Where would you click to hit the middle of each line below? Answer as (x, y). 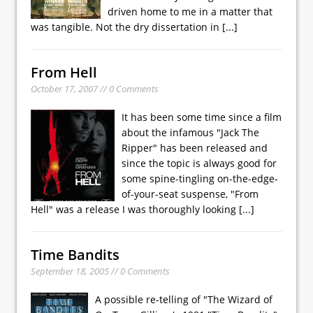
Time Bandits (75, 254)
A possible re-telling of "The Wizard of (184, 299)
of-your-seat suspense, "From (190, 194)
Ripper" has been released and (195, 147)
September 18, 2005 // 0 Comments (100, 271)
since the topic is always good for (199, 163)
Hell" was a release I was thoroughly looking (135, 209)
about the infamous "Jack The (190, 132)
